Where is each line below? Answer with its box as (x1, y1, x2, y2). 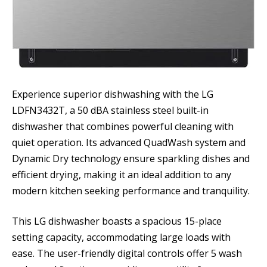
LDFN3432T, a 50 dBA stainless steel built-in (12, 103, 209, 117)
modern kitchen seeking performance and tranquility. (12, 184, 250, 197)
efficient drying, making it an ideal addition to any (12, 167, 231, 181)
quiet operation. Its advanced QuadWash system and (12, 135, 246, 149)
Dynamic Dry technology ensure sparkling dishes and (12, 151, 250, 165)
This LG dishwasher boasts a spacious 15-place (12, 215, 222, 228)
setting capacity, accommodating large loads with (12, 231, 231, 244)
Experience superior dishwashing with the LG (12, 87, 213, 101)
